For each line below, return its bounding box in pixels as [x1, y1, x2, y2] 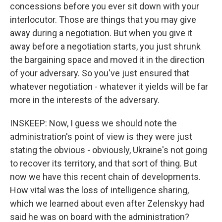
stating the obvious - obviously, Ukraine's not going [10, 145, 207, 155]
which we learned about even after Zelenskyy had [10, 198, 204, 209]
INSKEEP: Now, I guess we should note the [10, 118, 177, 128]
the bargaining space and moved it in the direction [10, 55, 205, 65]
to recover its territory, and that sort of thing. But [10, 158, 197, 168]
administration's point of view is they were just [10, 131, 192, 142]
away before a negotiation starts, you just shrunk [10, 41, 201, 52]
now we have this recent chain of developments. [10, 171, 201, 182]
